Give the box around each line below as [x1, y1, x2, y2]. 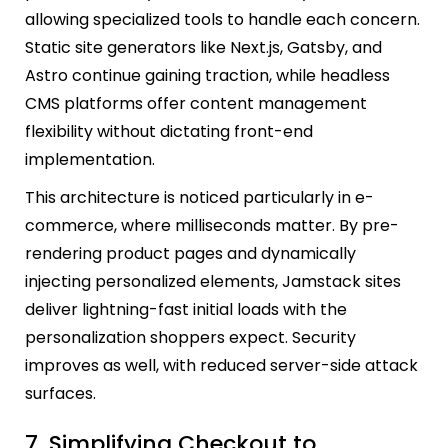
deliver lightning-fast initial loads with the [25, 298, 347, 322]
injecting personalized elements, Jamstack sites [25, 270, 401, 294]
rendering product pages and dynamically [25, 242, 356, 266]
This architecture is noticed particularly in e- [25, 186, 374, 210]
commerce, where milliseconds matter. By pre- [25, 214, 399, 238]
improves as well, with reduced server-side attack [25, 354, 418, 378]
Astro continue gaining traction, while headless [25, 64, 390, 88]
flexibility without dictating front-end [25, 120, 313, 144]
